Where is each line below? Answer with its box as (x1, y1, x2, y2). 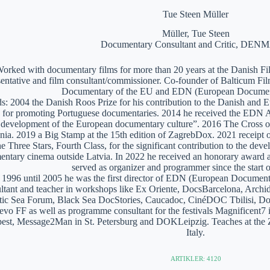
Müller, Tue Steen (162, 28, 230, 39)
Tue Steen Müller (163, 8, 229, 19)
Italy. (186, 227, 206, 238)
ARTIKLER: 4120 (170, 255, 221, 263)
